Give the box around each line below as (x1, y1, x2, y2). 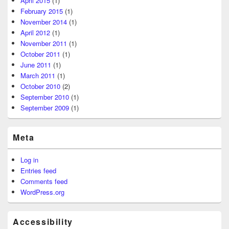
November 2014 (20, 16, 67, 27)
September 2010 (20, 91, 69, 102)
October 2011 (20, 49, 60, 59)
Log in (20, 154, 38, 165)
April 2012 (20, 27, 50, 37)
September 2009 (20, 102, 69, 112)
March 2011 (20, 70, 55, 80)
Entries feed (20, 165, 56, 175)
